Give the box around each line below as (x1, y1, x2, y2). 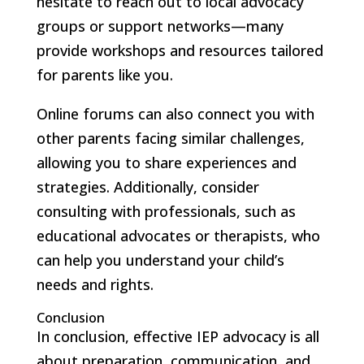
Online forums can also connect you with (36, 103, 314, 123)
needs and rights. (36, 274, 154, 294)
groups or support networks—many (36, 15, 284, 36)
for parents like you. (36, 64, 173, 84)
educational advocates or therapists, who (36, 225, 320, 245)
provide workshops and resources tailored (36, 40, 323, 60)
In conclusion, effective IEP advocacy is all (36, 326, 319, 346)
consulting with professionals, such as (36, 201, 296, 221)
